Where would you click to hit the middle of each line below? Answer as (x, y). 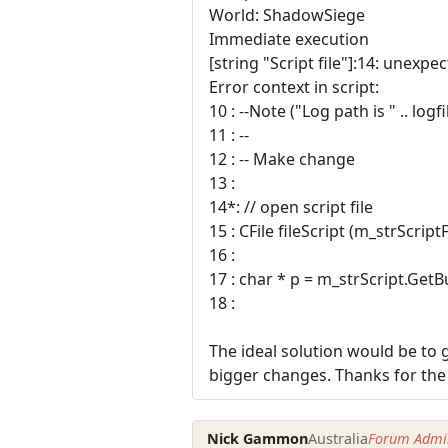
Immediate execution (289, 39)
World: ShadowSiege (287, 15)
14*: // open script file (291, 207)
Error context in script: (294, 87)
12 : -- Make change (282, 159)
